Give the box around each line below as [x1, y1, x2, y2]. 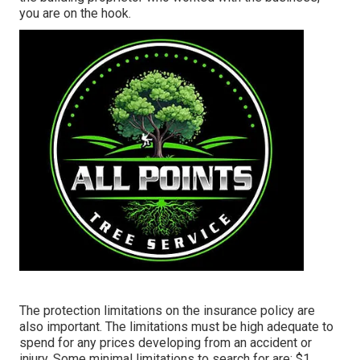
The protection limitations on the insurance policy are [19, 303, 315, 319]
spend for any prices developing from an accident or [19, 335, 312, 351]
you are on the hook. [19, 6, 131, 22]
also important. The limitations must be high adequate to [19, 319, 333, 335]
